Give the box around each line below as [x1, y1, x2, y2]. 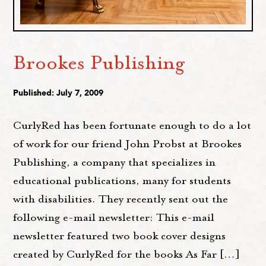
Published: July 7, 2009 [13, 87, 104, 99]
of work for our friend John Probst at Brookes [13, 137, 242, 151]
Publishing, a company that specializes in [13, 155, 216, 170]
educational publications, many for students [13, 173, 232, 188]
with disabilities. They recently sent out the [13, 192, 229, 207]
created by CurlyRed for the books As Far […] [13, 247, 240, 262]
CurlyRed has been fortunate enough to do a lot [13, 118, 252, 133]
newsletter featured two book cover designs [13, 229, 226, 243]
